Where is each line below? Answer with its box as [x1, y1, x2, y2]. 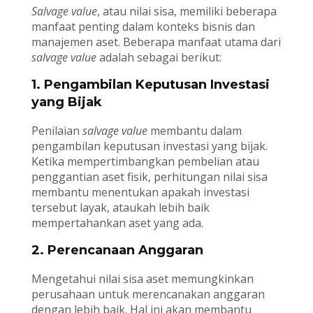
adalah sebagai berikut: [96, 50, 221, 66]
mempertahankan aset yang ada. [31, 215, 203, 231]
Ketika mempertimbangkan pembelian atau [31, 154, 259, 170]
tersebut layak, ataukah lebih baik [31, 200, 210, 216]
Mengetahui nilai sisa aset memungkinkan [31, 271, 254, 287]
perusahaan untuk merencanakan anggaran [31, 286, 265, 303]
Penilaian [31, 123, 82, 139]
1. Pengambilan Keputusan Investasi [31, 77, 270, 93]
